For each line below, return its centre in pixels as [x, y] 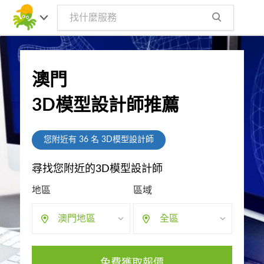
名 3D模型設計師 [121, 140]
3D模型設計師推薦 [105, 105]
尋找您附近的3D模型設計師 [97, 169]
